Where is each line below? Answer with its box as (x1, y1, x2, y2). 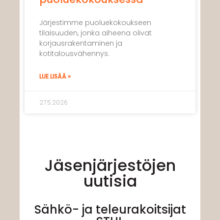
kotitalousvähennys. (39, 48, 110, 58)
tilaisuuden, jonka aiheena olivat (39, 27, 152, 38)
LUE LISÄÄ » (39, 72, 71, 81)
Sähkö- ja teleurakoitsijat (34, 201, 186, 218)
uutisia (83, 169, 137, 192)
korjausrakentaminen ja (39, 38, 122, 48)
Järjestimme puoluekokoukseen (39, 17, 151, 27)
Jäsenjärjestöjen (44, 154, 176, 176)
